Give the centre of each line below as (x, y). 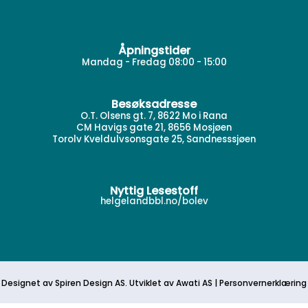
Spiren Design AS (90, 283)
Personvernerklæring (263, 283)
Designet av (28, 283)
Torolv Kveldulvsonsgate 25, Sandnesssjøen (154, 140)
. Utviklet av (151, 283)
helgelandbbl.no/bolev (154, 201)
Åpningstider (154, 51)
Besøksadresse (154, 104)
